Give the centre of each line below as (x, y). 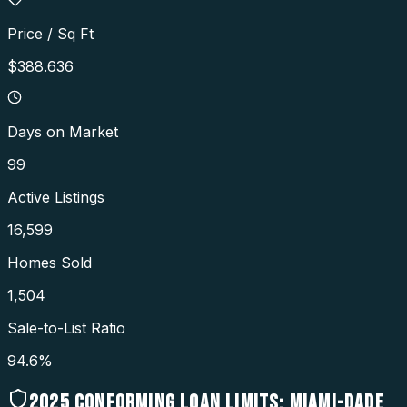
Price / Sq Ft (50, 34)
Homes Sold (50, 263)
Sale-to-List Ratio (66, 328)
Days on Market (63, 132)
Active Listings (56, 198)
